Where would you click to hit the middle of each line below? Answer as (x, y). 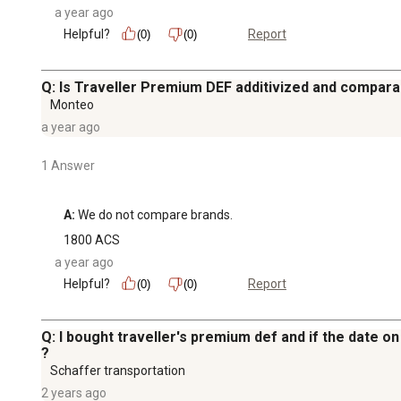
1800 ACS (92, 239)
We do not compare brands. (154, 214)
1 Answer (68, 165)
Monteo (72, 104)
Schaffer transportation (118, 370)
